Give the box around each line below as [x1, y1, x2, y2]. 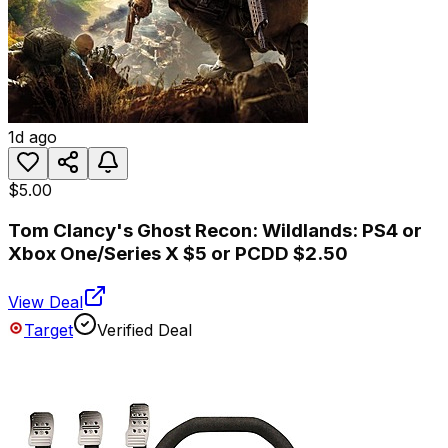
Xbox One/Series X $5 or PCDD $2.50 [8, 242, 348, 266]
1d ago [8, 127, 57, 148]
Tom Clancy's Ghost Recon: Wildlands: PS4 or [8, 219, 422, 243]
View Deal [8, 291, 83, 312]
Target [24, 319, 73, 340]
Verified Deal [97, 319, 192, 340]
